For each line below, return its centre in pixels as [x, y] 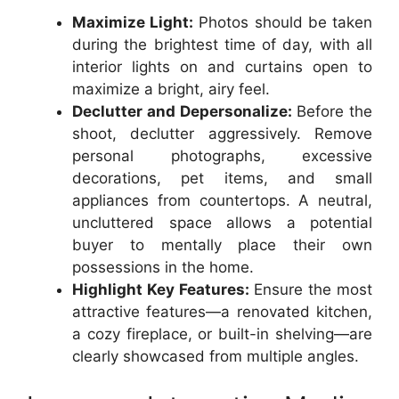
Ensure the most [311, 289]
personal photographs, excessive [222, 156]
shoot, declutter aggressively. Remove [222, 134]
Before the [332, 111]
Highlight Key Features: [161, 289]
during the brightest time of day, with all [222, 45]
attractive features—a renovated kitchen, [222, 312]
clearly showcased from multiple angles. [216, 356]
